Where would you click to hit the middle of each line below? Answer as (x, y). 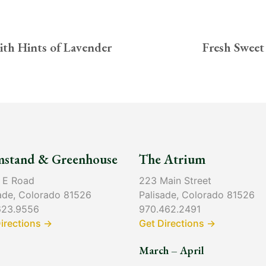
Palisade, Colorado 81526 (197, 195)
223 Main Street (175, 181)
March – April (172, 251)
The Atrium (172, 159)
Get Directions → (177, 224)
